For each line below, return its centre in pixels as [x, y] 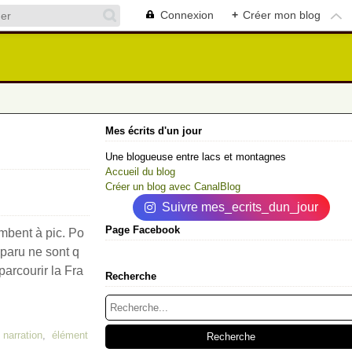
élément [70, 335]
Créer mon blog [282, 15]
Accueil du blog [140, 172]
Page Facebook [143, 230]
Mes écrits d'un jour [154, 131]
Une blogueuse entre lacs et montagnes [196, 157]
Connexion [187, 15]
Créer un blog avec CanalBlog [173, 187]
